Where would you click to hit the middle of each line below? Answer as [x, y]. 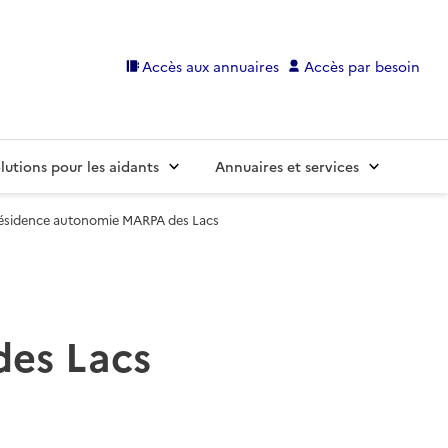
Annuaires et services [287, 166]
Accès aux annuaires [211, 65]
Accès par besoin [362, 65]
